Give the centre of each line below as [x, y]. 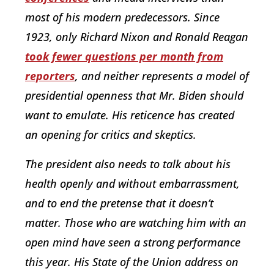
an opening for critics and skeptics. [111, 134]
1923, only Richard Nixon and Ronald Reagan [137, 36]
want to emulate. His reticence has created [130, 115]
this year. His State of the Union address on [132, 261]
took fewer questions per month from [124, 56]
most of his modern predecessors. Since [122, 17]
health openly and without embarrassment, [132, 183]
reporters [50, 76]
